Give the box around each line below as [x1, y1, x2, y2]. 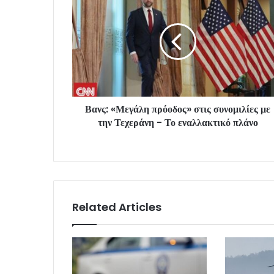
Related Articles [72, 199, 161, 215]
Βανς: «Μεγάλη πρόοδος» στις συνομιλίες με [85, 102, 270, 116]
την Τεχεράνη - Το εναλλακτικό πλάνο [97, 115, 258, 130]
